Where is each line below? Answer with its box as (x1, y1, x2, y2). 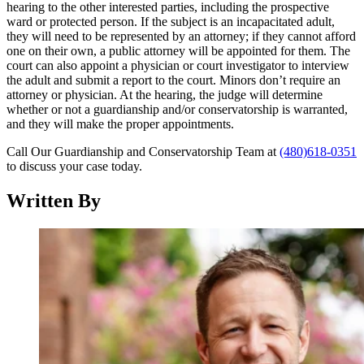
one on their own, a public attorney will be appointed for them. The (6, 43, 350, 58)
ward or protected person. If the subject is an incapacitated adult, (6, 14, 335, 28)
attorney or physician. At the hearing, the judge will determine (6, 87, 323, 102)
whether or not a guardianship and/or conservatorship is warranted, (6, 102, 348, 116)
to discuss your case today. (6, 158, 142, 173)
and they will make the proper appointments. (6, 116, 234, 131)
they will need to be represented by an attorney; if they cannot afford (6, 28, 356, 43)
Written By (6, 189, 101, 211)
